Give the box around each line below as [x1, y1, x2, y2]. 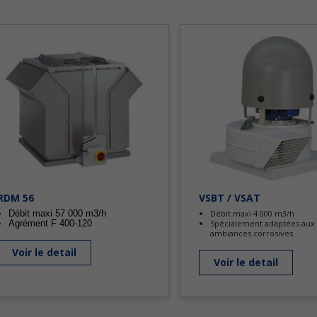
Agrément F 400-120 [8, 218, 92, 229]
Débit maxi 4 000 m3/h [210, 208, 294, 219]
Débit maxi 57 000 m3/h [8, 208, 106, 219]
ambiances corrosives [210, 228, 293, 238]
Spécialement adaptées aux [210, 218, 315, 229]
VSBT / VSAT [199, 191, 260, 204]
